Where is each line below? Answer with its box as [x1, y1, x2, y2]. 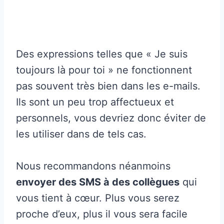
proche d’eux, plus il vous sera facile [16, 207, 187, 220]
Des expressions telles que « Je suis [16, 47, 187, 60]
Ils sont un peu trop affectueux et [16, 95, 174, 108]
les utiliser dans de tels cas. [16, 127, 146, 140]
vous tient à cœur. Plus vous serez [16, 191, 179, 204]
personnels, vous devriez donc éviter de [16, 111, 206, 124]
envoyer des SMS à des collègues [16, 175, 179, 188]
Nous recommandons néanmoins [16, 159, 170, 172]
